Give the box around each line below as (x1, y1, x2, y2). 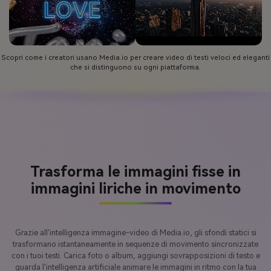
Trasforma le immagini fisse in (30, 163, 241, 181)
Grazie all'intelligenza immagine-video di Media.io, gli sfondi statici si (15, 227, 256, 237)
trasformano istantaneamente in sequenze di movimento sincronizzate (13, 239, 258, 249)
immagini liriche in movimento (30, 180, 241, 198)
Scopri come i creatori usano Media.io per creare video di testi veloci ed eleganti (1, 53, 270, 62)
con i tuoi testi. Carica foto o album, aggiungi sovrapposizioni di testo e (11, 250, 260, 260)
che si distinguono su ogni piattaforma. (70, 63, 201, 71)
